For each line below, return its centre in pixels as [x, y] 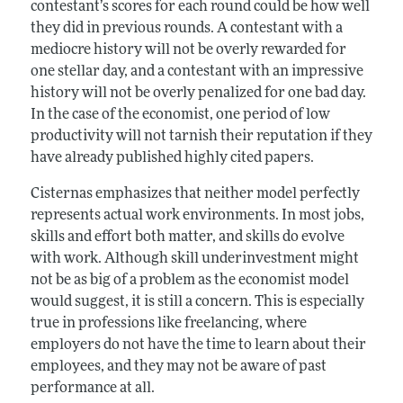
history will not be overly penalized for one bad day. [198, 93]
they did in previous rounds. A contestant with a [186, 28]
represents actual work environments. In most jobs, [197, 215]
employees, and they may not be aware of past [178, 367]
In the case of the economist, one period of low [180, 115]
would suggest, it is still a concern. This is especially [197, 302]
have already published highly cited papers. [172, 158]
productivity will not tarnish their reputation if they [201, 136]
